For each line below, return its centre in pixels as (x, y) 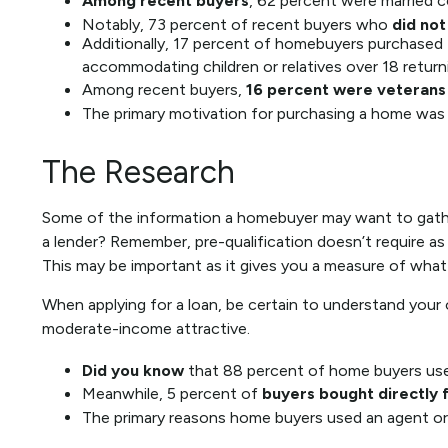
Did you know (133, 371)
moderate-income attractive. (146, 329)
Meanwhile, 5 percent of (172, 394)
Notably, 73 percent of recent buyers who (237, 25)
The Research (138, 172)
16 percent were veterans (346, 90)
